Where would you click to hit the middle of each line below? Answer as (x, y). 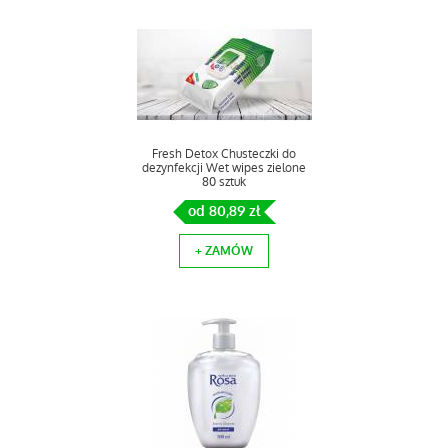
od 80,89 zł (224, 211)
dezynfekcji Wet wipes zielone (224, 168)
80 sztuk (224, 182)
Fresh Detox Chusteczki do (224, 154)
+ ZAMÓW (224, 251)
